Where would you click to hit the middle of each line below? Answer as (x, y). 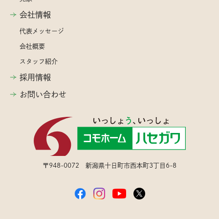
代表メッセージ (42, 31)
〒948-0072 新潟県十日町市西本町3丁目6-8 (109, 165)
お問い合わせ (43, 94)
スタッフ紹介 (39, 61)
